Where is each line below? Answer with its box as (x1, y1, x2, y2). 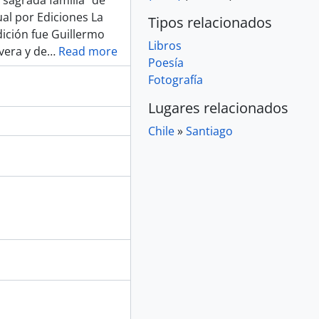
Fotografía (148, 72, 203, 88)
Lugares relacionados (148, 98, 288, 117)
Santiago (186, 123, 233, 139)
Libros (148, 38, 182, 53)
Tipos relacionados (148, 13, 272, 32)
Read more (58, 43, 117, 59)
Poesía (148, 55, 184, 70)
